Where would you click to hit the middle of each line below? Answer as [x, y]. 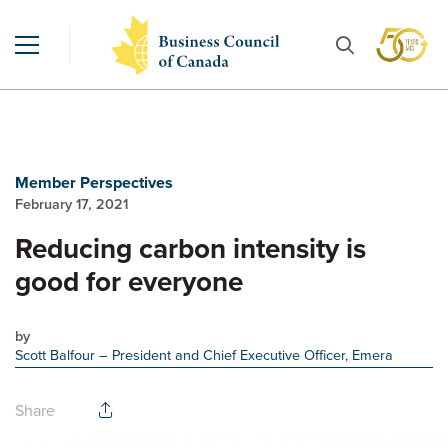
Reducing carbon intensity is [190, 248]
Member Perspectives [94, 182]
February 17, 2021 [71, 204]
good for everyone [129, 281]
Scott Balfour [57, 355]
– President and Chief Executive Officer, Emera [246, 355]
